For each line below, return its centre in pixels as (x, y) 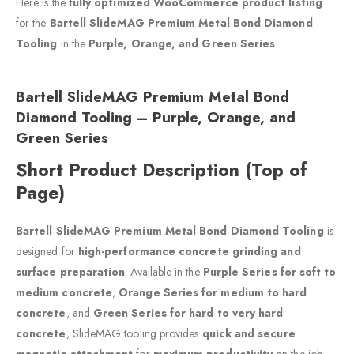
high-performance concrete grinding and (189, 251)
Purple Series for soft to (269, 271)
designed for (47, 251)
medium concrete (64, 292)
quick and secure (249, 333)
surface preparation (71, 271)
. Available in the (164, 271)
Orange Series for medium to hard (213, 292)
